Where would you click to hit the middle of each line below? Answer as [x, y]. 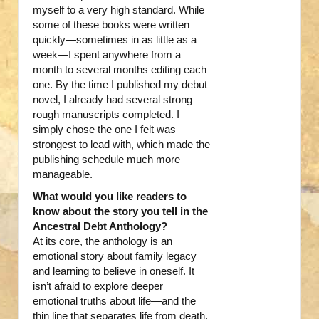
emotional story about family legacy [115, 256]
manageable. [63, 174]
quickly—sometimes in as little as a [115, 40]
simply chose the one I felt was [104, 130]
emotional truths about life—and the [114, 301]
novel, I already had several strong [113, 100]
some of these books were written [111, 25]
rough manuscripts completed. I [106, 115]
